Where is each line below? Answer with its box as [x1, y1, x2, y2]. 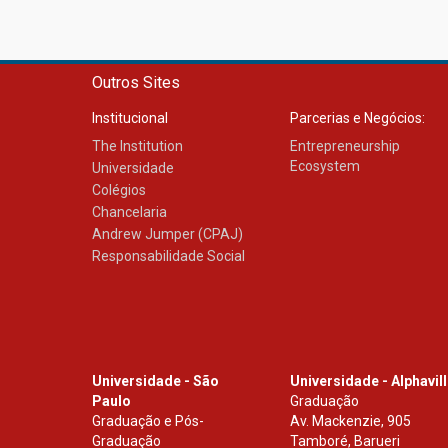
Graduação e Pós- [92, 413, 204, 429]
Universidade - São [92, 373, 219, 389]
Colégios [92, 182, 146, 198]
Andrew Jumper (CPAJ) [92, 226, 243, 242]
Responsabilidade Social [92, 248, 245, 264]
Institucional [92, 110, 168, 126]
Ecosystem [290, 158, 361, 174]
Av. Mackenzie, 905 [290, 413, 412, 429]
